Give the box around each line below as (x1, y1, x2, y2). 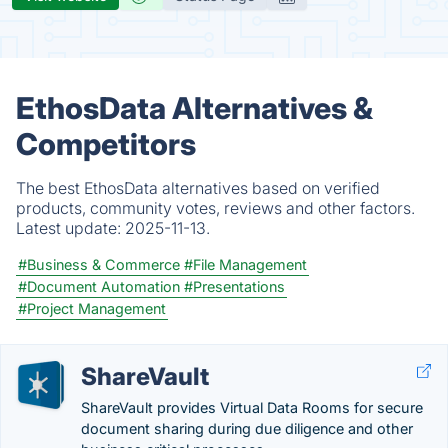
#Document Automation (18, 278, 180, 295)
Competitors (16, 126, 196, 162)
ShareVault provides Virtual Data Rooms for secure (81, 399, 423, 416)
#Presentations (184, 278, 285, 295)
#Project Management (18, 300, 166, 317)
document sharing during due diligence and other (81, 420, 413, 437)
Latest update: (16, 218, 125, 238)
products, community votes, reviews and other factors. (16, 198, 415, 218)
